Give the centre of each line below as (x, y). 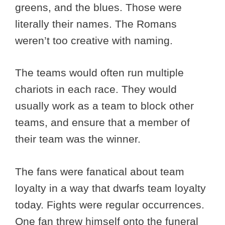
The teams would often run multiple (99, 73)
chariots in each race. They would (96, 89)
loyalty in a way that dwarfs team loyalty (110, 188)
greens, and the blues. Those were (98, 7)
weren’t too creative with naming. (95, 40)
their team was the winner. (79, 139)
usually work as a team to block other (104, 106)
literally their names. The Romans (96, 24)
